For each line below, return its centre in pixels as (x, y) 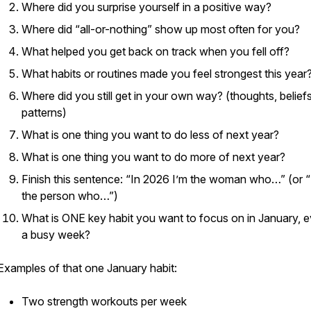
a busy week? (56, 235)
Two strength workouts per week (104, 301)
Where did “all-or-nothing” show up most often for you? (161, 29)
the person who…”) (70, 196)
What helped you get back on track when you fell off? (155, 51)
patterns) (44, 112)
